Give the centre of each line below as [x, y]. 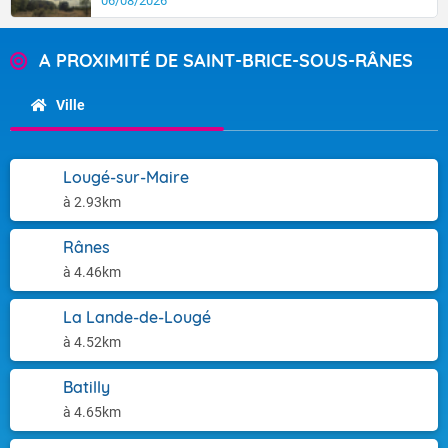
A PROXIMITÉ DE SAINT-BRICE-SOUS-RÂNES [226, 60]
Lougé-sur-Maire [126, 177]
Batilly [86, 387]
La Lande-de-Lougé [137, 317]
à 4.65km [92, 412]
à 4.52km [92, 342]
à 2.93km [92, 202]
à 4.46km [92, 272]
